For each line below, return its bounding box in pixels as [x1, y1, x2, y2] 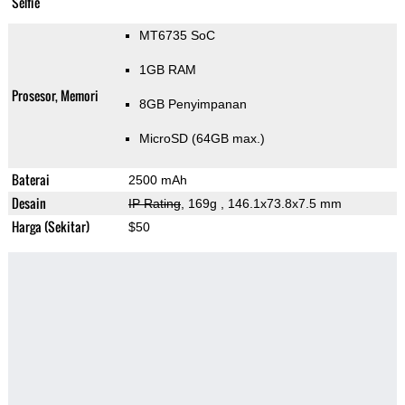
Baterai [11, 170, 50, 190]
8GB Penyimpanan [138, 97, 247, 112]
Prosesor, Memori [11, 86, 99, 106]
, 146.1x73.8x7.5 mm [220, 196, 342, 212]
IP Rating [127, 196, 181, 212]
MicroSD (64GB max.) [138, 131, 265, 146]
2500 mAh [127, 173, 187, 188]
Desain [11, 193, 46, 213]
